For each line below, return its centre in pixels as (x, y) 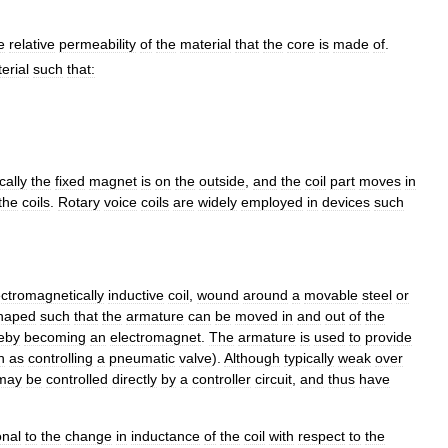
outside (222, 180)
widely (217, 201)
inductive (136, 294)
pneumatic (142, 357)
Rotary (79, 201)
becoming (55, 336)
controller (221, 378)
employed (272, 201)
